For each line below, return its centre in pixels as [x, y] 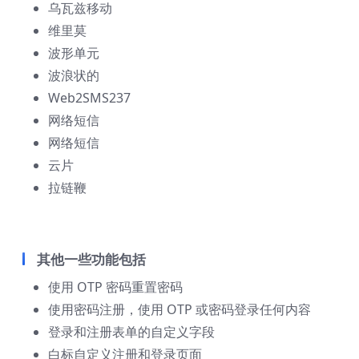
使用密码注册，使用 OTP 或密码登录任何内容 [179, 310]
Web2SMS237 [89, 98]
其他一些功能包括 [91, 260]
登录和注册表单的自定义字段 [131, 332]
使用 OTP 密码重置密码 [115, 287]
